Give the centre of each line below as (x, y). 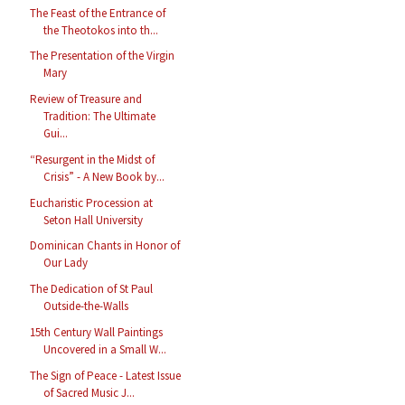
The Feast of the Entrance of (98, 13)
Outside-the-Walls (86, 306)
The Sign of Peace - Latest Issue (106, 375)
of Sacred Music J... (89, 392)
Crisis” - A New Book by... (104, 176)
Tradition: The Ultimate (100, 117)
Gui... (56, 134)
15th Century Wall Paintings (97, 332)
